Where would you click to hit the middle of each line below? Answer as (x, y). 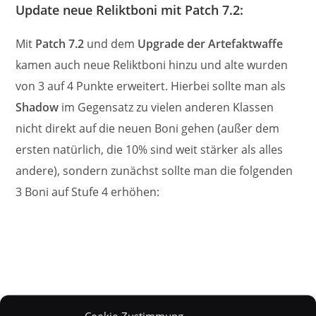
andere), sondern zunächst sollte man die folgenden (154, 170)
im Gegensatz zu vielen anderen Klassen (166, 107)
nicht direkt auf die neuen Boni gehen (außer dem (148, 128)
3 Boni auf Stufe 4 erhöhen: (88, 192)
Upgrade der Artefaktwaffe (211, 43)
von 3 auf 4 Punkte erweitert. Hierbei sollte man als (151, 86)
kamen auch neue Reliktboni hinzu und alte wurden (152, 65)
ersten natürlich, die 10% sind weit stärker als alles (150, 149)
